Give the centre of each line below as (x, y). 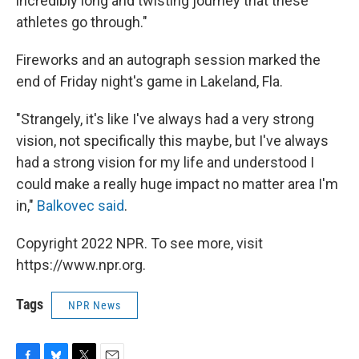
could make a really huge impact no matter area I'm (177, 184)
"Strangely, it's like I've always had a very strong (165, 119)
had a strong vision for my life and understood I (165, 162)
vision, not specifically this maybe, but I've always (172, 141)
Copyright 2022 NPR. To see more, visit (139, 243)
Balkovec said (81, 206)
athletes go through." (82, 22)
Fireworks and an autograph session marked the (168, 60)
